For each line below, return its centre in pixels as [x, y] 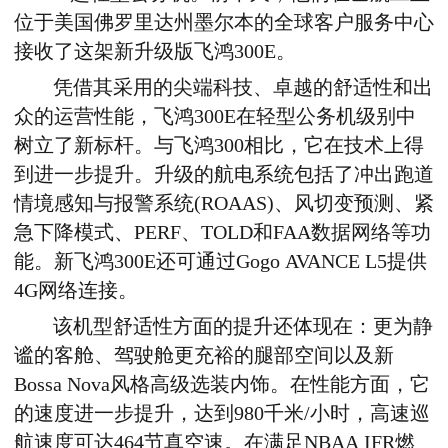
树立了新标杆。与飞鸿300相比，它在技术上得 [219, 145]
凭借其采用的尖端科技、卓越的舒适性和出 [243, 87]
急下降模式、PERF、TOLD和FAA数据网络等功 [222, 232]
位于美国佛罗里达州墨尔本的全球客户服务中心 [224, 22]
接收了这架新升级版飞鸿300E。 [155, 51]
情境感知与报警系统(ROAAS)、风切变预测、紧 [224, 203]
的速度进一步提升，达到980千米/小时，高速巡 [222, 413]
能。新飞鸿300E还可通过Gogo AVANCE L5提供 [220, 261]
